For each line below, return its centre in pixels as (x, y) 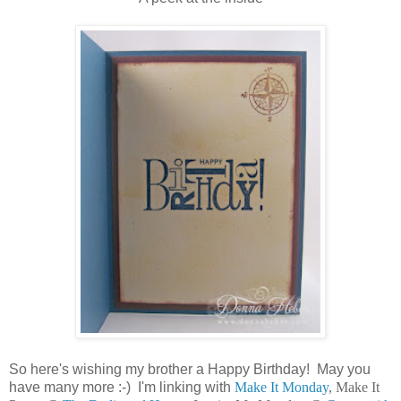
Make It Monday (282, 388)
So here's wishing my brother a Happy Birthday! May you (190, 370)
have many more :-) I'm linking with (122, 388)
